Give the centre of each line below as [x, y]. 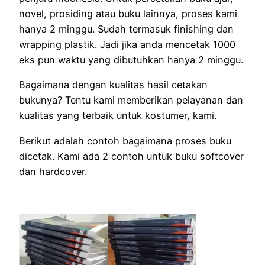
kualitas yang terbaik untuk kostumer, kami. [118, 116]
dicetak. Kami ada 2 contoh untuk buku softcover [131, 156]
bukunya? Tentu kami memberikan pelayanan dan [131, 100]
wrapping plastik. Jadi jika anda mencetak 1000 [127, 45]
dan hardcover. [53, 171]
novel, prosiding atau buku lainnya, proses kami [128, 14]
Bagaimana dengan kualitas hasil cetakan [113, 85]
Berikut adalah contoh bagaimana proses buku [125, 140]
